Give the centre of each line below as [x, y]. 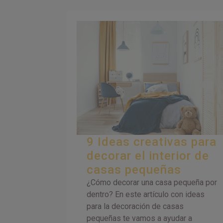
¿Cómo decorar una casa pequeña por [152, 182]
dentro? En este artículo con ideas [146, 194]
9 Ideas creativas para [152, 142]
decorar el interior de [148, 156]
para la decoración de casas [135, 206]
